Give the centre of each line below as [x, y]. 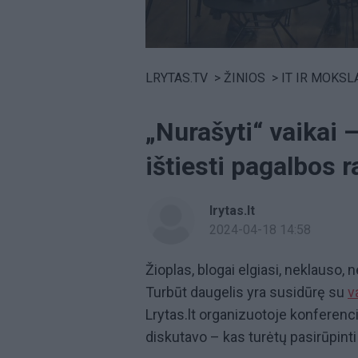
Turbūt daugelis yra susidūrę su [247, 292]
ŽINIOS [245, 78]
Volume [166, 53]
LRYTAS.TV [177, 78]
